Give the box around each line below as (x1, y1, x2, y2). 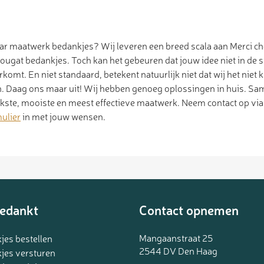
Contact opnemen (139, 200, 239, 218)
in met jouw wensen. (21, 109, 105, 123)
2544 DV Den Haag (139, 243, 217, 257)
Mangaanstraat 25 (139, 230, 213, 244)
